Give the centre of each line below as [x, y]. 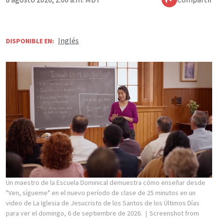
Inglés [68, 41]
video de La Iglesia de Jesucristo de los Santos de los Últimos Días [103, 203]
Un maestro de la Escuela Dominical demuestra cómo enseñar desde [106, 183]
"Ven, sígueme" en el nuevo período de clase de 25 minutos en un [101, 193]
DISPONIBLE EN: [30, 41]
